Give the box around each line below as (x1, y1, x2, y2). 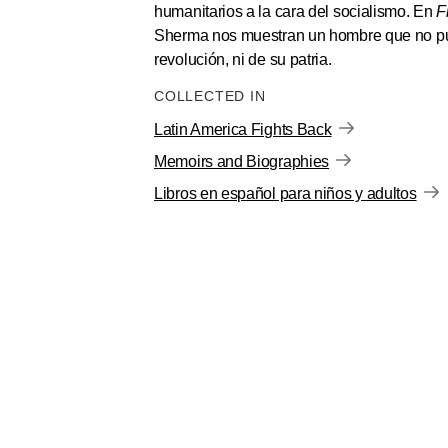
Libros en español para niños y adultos (154, 185, 417, 202)
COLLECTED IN (154, 88, 276, 104)
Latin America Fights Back (154, 121, 332, 138)
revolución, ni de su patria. (154, 51, 332, 68)
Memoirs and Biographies (154, 153, 330, 170)
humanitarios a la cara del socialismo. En (154, 3, 437, 20)
